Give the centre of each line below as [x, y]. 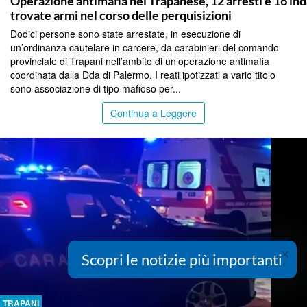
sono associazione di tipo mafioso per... [96, 89]
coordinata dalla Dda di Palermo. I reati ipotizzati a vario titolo [143, 75]
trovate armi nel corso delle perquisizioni [121, 15]
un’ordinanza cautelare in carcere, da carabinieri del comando [145, 48]
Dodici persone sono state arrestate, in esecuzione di [125, 34]
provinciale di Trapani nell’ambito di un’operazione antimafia [140, 61]
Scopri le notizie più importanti [182, 259]
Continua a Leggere [153, 113]
